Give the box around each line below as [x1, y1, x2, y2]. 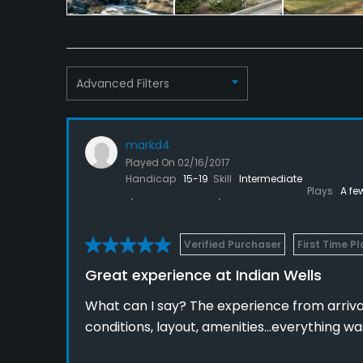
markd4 [126, 137, 170, 154]
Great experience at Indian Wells [85, 265, 322, 286]
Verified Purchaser [184, 237, 281, 252]
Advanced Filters [76, 75, 169, 92]
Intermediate [239, 172, 302, 186]
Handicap [126, 172, 178, 186]
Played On [126, 156, 177, 170]
